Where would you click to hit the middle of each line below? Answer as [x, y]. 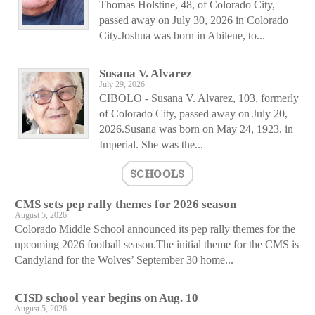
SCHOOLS [157, 173]
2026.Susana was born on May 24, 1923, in [196, 129]
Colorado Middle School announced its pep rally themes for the [155, 229]
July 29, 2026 [122, 84]
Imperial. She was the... [151, 144]
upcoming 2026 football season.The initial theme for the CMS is [157, 244]
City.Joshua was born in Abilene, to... [182, 35]
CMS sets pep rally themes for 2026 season [126, 204]
